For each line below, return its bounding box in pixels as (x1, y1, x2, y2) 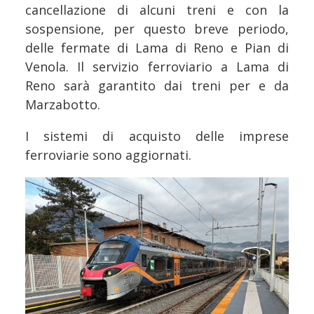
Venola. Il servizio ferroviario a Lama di (25, 57, 289, 75)
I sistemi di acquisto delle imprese (25, 127, 289, 144)
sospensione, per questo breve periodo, (25, 20, 289, 37)
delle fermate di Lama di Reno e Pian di (25, 39, 289, 56)
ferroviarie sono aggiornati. (25, 146, 191, 163)
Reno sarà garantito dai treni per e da (25, 76, 289, 94)
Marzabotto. (25, 95, 100, 113)
